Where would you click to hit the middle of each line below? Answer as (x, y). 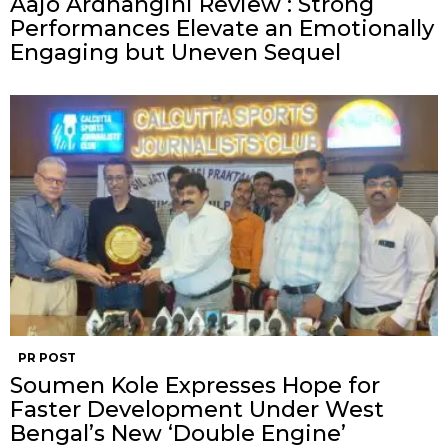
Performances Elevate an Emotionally (222, 28)
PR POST (47, 357)
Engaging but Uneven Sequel (175, 52)
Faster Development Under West (197, 409)
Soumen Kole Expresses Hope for (195, 385)
